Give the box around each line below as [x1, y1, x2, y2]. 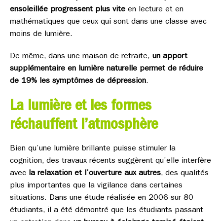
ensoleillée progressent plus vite [10, 6, 125, 14]
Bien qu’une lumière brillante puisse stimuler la [10, 145, 176, 153]
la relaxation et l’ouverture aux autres [29, 170, 161, 178]
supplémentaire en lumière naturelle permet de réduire [10, 65, 203, 73]
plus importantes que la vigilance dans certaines [10, 182, 183, 190]
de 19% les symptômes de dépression [10, 77, 146, 85]
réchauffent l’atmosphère [10, 118, 158, 134]
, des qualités [161, 170, 209, 178]
